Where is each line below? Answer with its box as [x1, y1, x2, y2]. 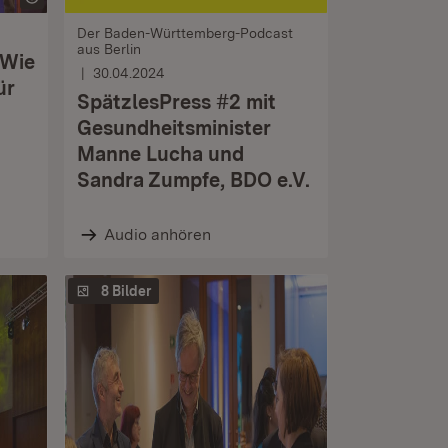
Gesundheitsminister [77, 116, 271, 140]
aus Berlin [77, 41, 141, 57]
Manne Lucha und [77, 142, 244, 166]
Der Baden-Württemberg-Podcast [77, 25, 293, 41]
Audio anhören [103, 225, 211, 244]
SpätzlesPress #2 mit [77, 90, 276, 114]
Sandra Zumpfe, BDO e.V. [77, 168, 310, 192]
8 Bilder [101, 283, 151, 299]
